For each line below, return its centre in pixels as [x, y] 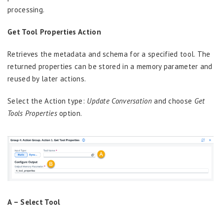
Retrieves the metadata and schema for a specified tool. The [109, 54]
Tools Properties [32, 113]
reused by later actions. [47, 79]
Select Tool [40, 202]
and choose [172, 101]
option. [70, 113]
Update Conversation [119, 101]
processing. [26, 10]
